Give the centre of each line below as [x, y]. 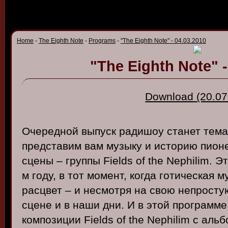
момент [105, 175]
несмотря [107, 190]
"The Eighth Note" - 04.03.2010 [163, 41]
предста [42, 146]
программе [200, 205]
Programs [102, 41]
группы [83, 161]
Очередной [50, 131]
